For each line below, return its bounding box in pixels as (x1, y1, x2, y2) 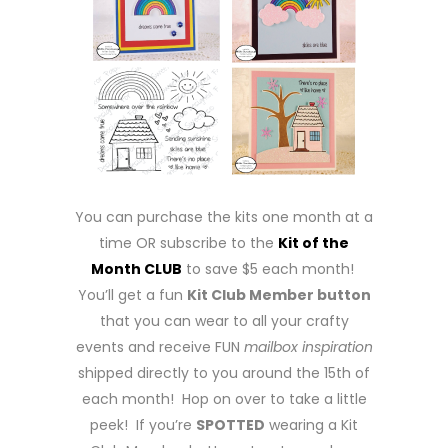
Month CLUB (90, 259, 182, 279)
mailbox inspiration (243, 337, 373, 357)
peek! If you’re (90, 415, 196, 435)
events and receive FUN (75, 337, 244, 357)
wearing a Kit (265, 415, 358, 435)
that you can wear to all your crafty (99, 311, 349, 331)
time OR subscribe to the (99, 233, 278, 253)
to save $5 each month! (181, 259, 358, 279)
